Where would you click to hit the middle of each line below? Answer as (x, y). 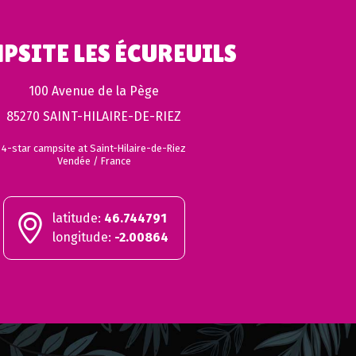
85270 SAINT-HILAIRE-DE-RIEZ (94, 116)
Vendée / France (94, 161)
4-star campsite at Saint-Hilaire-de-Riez (94, 148)
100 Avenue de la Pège (94, 91)
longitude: (83, 237)
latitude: (78, 218)
